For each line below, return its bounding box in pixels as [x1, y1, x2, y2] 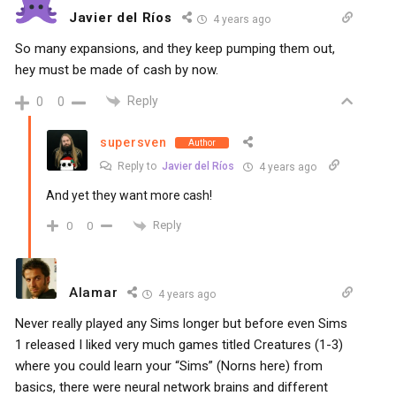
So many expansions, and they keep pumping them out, [15, 41, 335, 57]
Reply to [115, 160, 162, 173]
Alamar [69, 285, 118, 301]
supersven [100, 135, 167, 150]
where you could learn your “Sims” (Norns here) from [15, 358, 323, 374]
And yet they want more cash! [46, 188, 212, 203]
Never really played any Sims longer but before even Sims [15, 316, 347, 331]
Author [188, 137, 217, 148]
